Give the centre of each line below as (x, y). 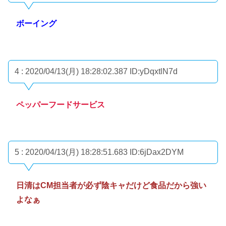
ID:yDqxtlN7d (154, 71)
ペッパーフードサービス (61, 104)
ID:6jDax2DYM (157, 152)
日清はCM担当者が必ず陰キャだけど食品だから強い (111, 186)
